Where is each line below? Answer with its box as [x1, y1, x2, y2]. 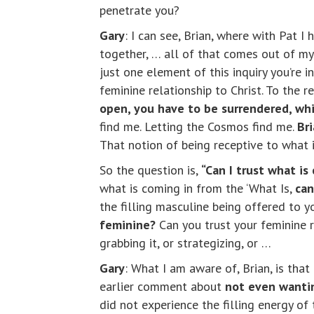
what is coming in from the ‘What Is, [100, 180, 295, 197]
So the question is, [100, 162, 201, 179]
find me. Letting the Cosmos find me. [100, 118, 297, 135]
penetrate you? [100, 2, 179, 19]
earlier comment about [100, 278, 221, 295]
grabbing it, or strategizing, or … [100, 235, 271, 252]
